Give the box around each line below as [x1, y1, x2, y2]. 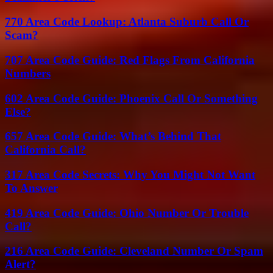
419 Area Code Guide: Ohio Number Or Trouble [5, 206, 249, 219]
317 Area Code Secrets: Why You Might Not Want [5, 168, 255, 182]
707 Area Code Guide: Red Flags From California [5, 53, 255, 66]
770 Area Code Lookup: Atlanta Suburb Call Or [5, 15, 249, 29]
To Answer [5, 182, 58, 195]
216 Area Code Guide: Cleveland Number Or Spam [5, 244, 263, 258]
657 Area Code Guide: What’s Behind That [5, 130, 221, 143]
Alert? [5, 258, 36, 271]
